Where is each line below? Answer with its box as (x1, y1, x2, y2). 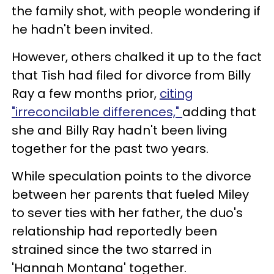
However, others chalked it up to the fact (12, 48, 262, 65)
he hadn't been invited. (12, 20, 153, 38)
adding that (182, 103, 256, 120)
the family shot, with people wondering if (12, 2, 261, 20)
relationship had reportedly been (12, 222, 217, 240)
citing (160, 84, 193, 102)
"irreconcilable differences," (12, 103, 182, 120)
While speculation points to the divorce (12, 167, 251, 185)
